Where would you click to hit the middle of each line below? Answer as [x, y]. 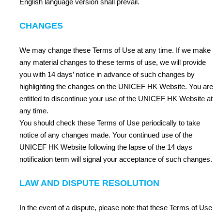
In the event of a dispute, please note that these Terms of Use [116, 208]
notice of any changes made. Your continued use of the [106, 135]
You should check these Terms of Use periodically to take [110, 123]
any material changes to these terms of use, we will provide [113, 62]
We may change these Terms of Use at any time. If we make [115, 50]
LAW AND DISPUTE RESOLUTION [89, 183]
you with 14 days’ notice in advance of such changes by [107, 74]
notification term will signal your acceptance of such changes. [116, 159]
